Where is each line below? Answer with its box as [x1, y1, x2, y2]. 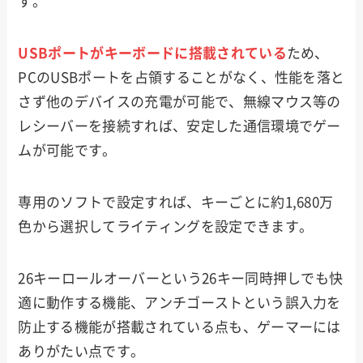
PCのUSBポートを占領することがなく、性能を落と [18, 70, 345, 84]
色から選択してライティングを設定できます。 [18, 219, 314, 233]
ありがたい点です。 [18, 344, 145, 358]
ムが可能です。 [18, 143, 117, 157]
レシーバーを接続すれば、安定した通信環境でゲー [18, 118, 341, 133]
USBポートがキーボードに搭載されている [18, 45, 287, 60]
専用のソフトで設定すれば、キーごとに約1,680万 [18, 194, 334, 209]
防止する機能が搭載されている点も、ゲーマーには [18, 320, 341, 334]
